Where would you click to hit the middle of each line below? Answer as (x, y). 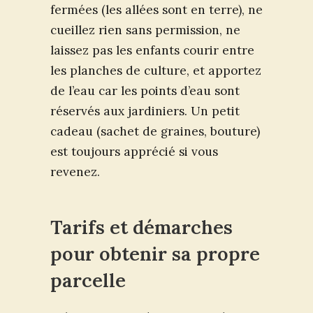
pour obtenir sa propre (155, 253)
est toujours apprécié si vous (134, 152)
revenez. (75, 172)
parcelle (88, 280)
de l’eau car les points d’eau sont (145, 91)
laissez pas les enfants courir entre (152, 51)
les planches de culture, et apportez (156, 71)
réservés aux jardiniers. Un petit (145, 111)
